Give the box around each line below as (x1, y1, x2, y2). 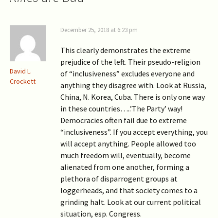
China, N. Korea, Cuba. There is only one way (60, 91, 205, 102)
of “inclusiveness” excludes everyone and (60, 68, 195, 78)
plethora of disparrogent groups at (60, 173, 178, 183)
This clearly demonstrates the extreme (60, 45, 191, 55)
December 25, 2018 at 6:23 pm (60, 25, 138, 34)
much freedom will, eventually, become (60, 150, 191, 160)
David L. (10, 66, 32, 75)
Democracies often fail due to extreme (60, 115, 187, 125)
